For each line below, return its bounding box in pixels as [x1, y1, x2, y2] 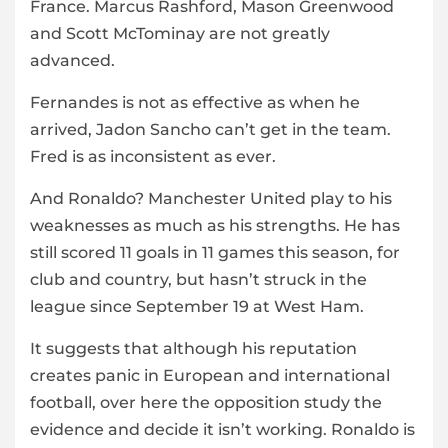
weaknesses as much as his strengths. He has [30, 216, 400, 236]
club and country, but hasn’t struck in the [30, 270, 367, 290]
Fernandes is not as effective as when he [30, 93, 360, 113]
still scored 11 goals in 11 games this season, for [30, 243, 400, 263]
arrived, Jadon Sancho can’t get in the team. [30, 120, 391, 140]
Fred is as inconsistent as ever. [30, 147, 276, 167]
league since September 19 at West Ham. [30, 297, 364, 317]
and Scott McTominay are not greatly [30, 24, 330, 44]
